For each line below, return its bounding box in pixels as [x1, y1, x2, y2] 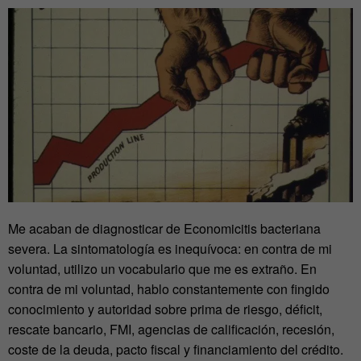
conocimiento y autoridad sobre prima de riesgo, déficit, [8, 299, 322, 318]
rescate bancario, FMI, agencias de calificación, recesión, [8, 319, 334, 338]
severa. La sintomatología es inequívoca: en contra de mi [8, 239, 332, 258]
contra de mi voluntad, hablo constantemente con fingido [8, 279, 330, 298]
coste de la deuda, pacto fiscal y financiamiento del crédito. [8, 339, 343, 359]
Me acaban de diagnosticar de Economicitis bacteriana [8, 218, 321, 238]
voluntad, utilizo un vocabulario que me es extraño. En [8, 259, 317, 278]
